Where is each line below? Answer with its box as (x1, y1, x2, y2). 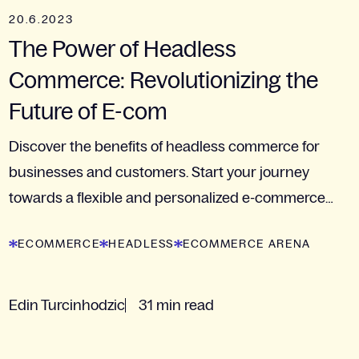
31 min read (139, 296, 215, 313)
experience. (9, 215, 86, 232)
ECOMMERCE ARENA (182, 236, 312, 250)
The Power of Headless (9, 35, 237, 62)
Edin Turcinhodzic (9, 296, 126, 313)
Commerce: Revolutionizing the (9, 67, 319, 93)
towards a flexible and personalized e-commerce (9, 189, 326, 206)
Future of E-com (9, 98, 168, 124)
